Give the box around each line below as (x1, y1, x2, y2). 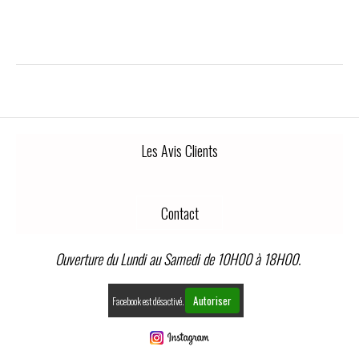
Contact (160, 202, 199, 224)
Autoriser (192, 292, 232, 309)
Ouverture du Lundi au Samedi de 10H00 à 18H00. (55, 248, 304, 269)
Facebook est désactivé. (111, 293, 185, 308)
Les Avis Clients (141, 140, 218, 162)
